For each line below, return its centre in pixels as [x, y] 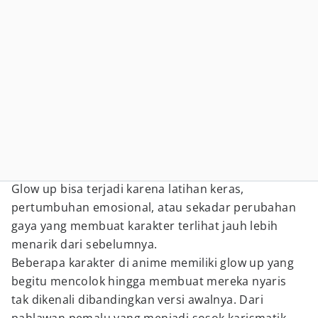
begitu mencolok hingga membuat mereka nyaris [149, 281]
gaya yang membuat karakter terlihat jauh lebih [145, 226]
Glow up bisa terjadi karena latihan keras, [128, 189]
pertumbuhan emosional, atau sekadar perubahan [154, 207]
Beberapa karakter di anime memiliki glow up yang [153, 263]
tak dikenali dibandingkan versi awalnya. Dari [137, 300]
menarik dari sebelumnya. [84, 244]
